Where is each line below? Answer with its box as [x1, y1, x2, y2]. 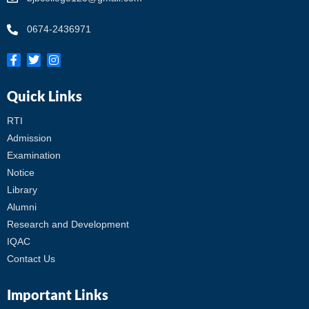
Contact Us [7, 253, 55, 265]
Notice [7, 167, 34, 179]
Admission [7, 132, 52, 144]
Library [7, 184, 37, 196]
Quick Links [7, 88, 82, 105]
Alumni [7, 201, 37, 213]
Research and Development [7, 219, 129, 230]
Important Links [7, 286, 108, 303]
